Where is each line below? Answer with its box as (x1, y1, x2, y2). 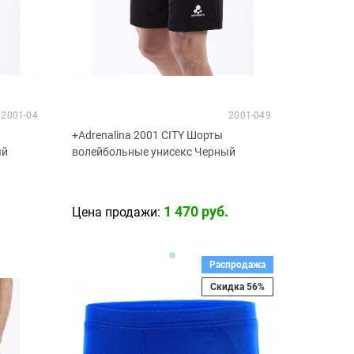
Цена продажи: (71, 205, 160, 220)
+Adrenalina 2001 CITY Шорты (71, 128, 223, 141)
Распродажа (209, 259, 265, 271)
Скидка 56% (209, 281, 265, 293)
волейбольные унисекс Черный (71, 145, 235, 158)
